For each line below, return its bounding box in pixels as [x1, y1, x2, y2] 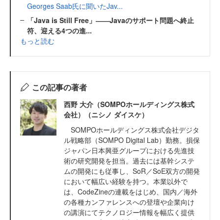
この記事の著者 [31, 81, 87, 93]
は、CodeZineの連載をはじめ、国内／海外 [64, 186, 197, 196]
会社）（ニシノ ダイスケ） [64, 109, 148, 119]
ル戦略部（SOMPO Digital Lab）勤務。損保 [64, 135, 200, 145]
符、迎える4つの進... [27, 25, 92, 35]
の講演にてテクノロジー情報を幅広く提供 [64, 207, 194, 217]
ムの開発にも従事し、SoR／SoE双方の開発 [64, 165, 200, 176]
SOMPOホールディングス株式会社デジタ [64, 124, 199, 135]
